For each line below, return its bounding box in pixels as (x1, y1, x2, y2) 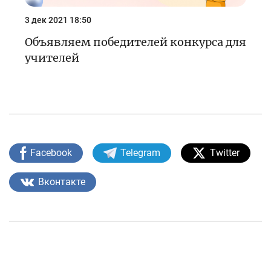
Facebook (30, 146, 72, 158)
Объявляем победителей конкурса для (25, 34, 246, 49)
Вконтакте (38, 175, 85, 188)
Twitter (210, 146, 240, 158)
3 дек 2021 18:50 (25, 15, 91, 25)
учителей (25, 50, 79, 65)
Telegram (120, 146, 160, 158)
